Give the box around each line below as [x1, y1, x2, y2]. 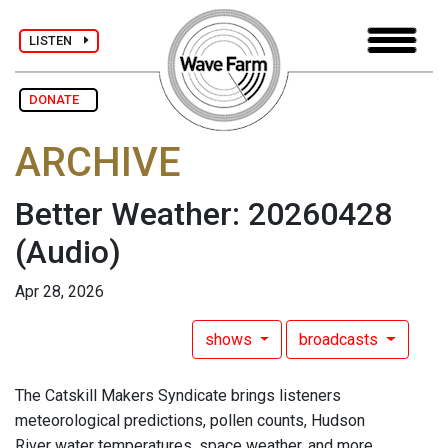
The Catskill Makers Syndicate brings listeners [15, 386, 341, 406]
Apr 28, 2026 [15, 282, 104, 302]
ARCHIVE [15, 139, 181, 187]
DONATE [29, 92, 88, 107]
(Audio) [15, 233, 121, 272]
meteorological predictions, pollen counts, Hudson [15, 411, 365, 431]
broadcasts [299, 330, 383, 350]
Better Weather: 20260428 [15, 195, 392, 234]
